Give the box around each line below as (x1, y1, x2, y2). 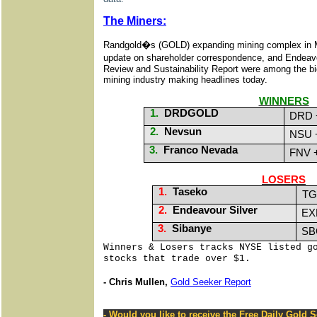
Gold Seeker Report (171, 277, 251, 287)
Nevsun (164, 126, 202, 137)
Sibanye (171, 223, 212, 234)
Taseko (172, 186, 207, 197)
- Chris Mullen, (103, 277, 171, 287)
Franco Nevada (163, 144, 238, 156)
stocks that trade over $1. (103, 253, 250, 264)
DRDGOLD (164, 108, 219, 119)
